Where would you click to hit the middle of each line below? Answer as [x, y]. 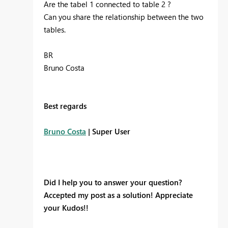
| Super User [108, 131]
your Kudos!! [67, 207]
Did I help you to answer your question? [113, 182]
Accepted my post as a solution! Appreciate [118, 195]
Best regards [65, 106]
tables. [55, 29]
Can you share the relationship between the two [124, 17]
